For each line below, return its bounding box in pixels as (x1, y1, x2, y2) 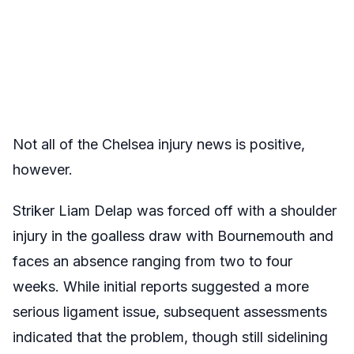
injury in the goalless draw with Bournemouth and (13, 227, 333, 244)
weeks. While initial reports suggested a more (13, 277, 309, 295)
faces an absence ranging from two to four (13, 252, 292, 269)
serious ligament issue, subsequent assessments (13, 303, 327, 320)
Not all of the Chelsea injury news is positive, (13, 135, 305, 153)
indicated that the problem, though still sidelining (13, 328, 328, 345)
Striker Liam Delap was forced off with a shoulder (13, 201, 337, 219)
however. (13, 160, 73, 178)
